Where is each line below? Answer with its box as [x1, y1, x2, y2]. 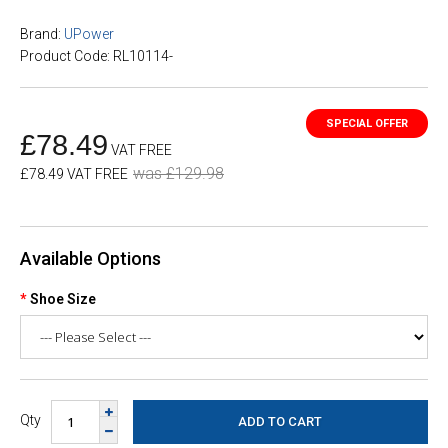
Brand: [20, 26, 61, 42]
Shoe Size [30, 291, 96, 307]
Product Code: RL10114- [20, 48, 173, 64]
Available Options [20, 248, 161, 269]
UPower [64, 26, 114, 42]
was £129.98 [133, 164, 224, 183]
